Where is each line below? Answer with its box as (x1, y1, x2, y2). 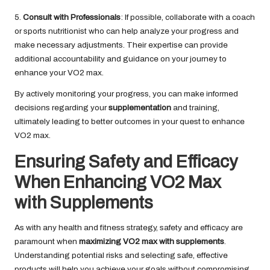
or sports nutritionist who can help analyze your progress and (14, 27, 239, 36)
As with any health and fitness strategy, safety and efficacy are (14, 223, 243, 233)
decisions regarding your (14, 103, 108, 113)
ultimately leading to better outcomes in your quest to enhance (14, 117, 245, 127)
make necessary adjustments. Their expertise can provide (14, 40, 228, 50)
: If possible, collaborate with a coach (121, 13, 255, 22)
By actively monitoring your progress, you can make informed (14, 89, 238, 99)
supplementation (108, 103, 171, 113)
